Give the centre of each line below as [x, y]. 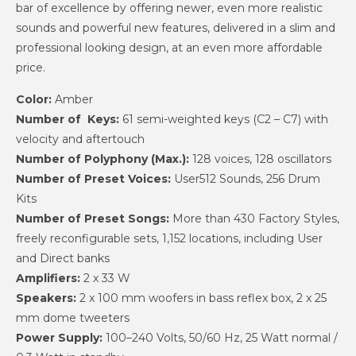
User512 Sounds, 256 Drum [246, 179]
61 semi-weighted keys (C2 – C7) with [224, 120]
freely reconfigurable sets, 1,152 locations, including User [169, 239]
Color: [34, 100]
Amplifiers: [48, 279]
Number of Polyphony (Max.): [103, 159]
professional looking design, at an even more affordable [169, 48]
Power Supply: [59, 338]
